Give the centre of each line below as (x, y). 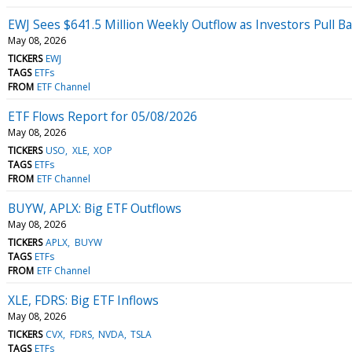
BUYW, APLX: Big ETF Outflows (95, 208)
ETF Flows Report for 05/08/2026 (103, 116)
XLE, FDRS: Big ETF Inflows (83, 300)
